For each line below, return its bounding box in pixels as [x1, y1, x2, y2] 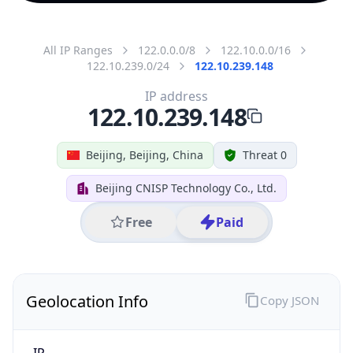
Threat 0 [242, 147, 287, 162]
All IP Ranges [43, 42, 113, 58]
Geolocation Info [26, 290, 148, 312]
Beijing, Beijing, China [85, 147, 203, 162]
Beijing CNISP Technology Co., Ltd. [95, 180, 277, 195]
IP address [145, 87, 208, 105]
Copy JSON [259, 292, 319, 308]
